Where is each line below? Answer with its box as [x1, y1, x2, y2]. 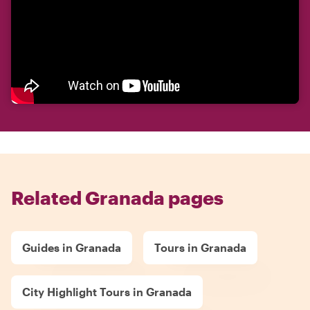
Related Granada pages [11, 186, 224, 208]
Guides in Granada [22, 240, 121, 254]
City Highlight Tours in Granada [22, 284, 192, 298]
